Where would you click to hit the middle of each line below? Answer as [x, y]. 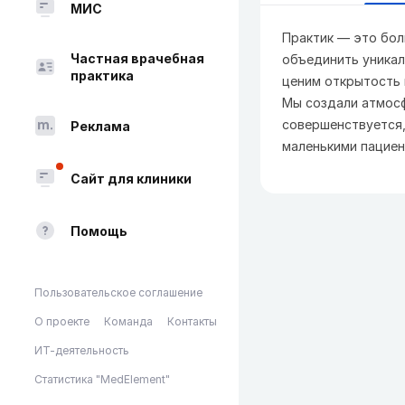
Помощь [99, 231]
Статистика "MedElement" [102, 379]
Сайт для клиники [131, 178]
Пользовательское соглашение [118, 292]
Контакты [192, 321]
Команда [128, 321]
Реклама [100, 126]
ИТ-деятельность [82, 350]
